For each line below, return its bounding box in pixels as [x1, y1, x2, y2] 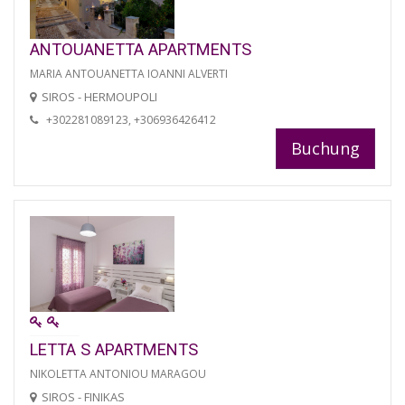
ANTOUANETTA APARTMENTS [30, 39, 251, 59]
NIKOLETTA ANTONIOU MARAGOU [30, 366, 206, 382]
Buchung [291, 137, 360, 159]
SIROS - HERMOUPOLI [42, 88, 157, 105]
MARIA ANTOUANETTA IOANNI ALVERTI [30, 65, 228, 81]
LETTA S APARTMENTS [30, 340, 198, 360]
